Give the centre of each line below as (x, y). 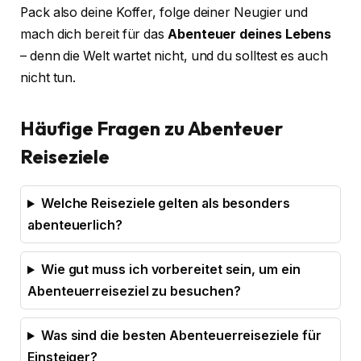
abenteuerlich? (75, 226)
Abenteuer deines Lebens (250, 35)
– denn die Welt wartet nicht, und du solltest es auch (174, 56)
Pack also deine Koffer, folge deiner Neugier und (164, 13)
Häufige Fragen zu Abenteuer (151, 129)
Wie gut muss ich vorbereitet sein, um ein (170, 270)
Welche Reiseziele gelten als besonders (165, 204)
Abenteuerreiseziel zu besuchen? (134, 292)
